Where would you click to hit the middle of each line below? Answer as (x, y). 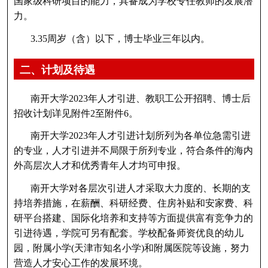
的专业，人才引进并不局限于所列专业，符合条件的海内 (133, 151)
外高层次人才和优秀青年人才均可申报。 (100, 166)
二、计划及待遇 (57, 70)
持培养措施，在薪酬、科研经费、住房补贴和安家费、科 (133, 203)
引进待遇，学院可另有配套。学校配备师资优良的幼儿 (128, 233)
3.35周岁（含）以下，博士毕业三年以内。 (120, 38)
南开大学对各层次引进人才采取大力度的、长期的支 (140, 188)
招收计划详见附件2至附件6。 (76, 113)
